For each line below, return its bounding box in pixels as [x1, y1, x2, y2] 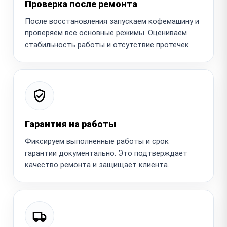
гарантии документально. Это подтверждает [25, 148, 187, 158]
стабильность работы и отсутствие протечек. [25, 40, 191, 49]
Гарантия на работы [25, 118, 116, 129]
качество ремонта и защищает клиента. [25, 160, 169, 169]
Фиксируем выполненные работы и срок [25, 136, 169, 146]
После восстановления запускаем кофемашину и [25, 16, 199, 26]
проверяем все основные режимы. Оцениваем [25, 28, 187, 37]
